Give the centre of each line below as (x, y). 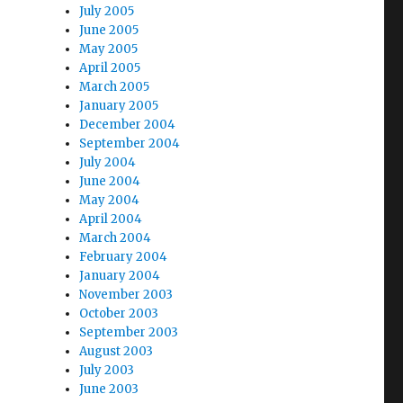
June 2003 (109, 389)
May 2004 (110, 200)
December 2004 (128, 125)
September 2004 (130, 143)
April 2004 (111, 219)
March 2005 (115, 87)
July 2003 (107, 370)
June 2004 (110, 181)
